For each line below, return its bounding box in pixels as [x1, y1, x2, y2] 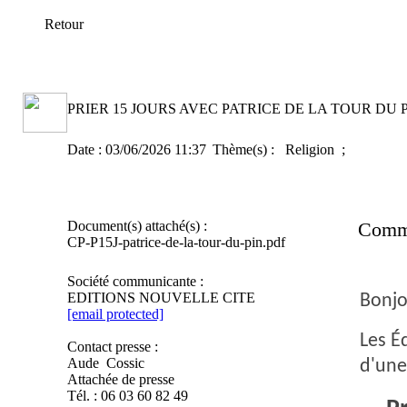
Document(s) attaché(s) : [66, 218, 207, 233]
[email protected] [66, 306, 164, 322]
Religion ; [284, 142, 349, 157]
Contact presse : [66, 339, 158, 354]
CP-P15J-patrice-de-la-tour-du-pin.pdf [66, 234, 285, 250]
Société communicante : [66, 273, 203, 289]
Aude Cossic [66, 355, 144, 371]
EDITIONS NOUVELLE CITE [66, 290, 255, 305]
